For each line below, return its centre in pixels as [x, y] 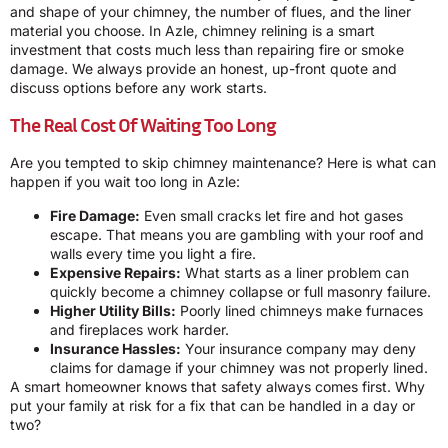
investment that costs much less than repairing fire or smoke [207, 49]
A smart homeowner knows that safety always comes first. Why [217, 386]
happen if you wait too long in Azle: [125, 182]
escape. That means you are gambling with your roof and [237, 234]
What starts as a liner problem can [295, 272]
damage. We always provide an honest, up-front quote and [203, 68]
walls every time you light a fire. [153, 253]
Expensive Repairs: [115, 272]
